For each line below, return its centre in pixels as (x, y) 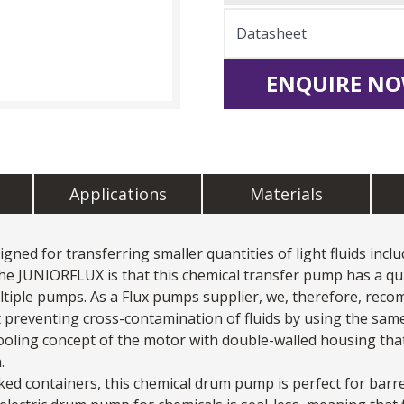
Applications (118, 193)
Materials (286, 193)
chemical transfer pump (262, 275)
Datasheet (271, 33)
